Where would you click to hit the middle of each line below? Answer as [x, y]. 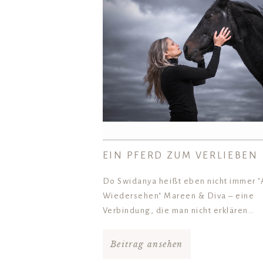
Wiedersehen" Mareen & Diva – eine [178, 196]
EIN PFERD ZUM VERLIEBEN [180, 156]
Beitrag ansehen [146, 245]
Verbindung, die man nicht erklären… [178, 211]
